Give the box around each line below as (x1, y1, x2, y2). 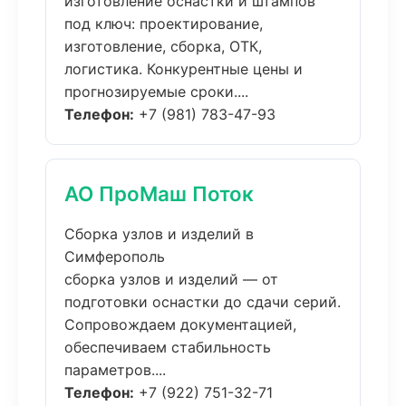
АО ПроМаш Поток (64, 181, 254, 206)
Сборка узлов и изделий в (64, 225, 254, 243)
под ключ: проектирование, (64, 14, 263, 33)
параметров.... (64, 361, 166, 379)
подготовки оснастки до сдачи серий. (64, 293, 341, 311)
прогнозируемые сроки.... (64, 82, 248, 101)
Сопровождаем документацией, (64, 315, 296, 333)
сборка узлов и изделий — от (64, 270, 278, 288)
